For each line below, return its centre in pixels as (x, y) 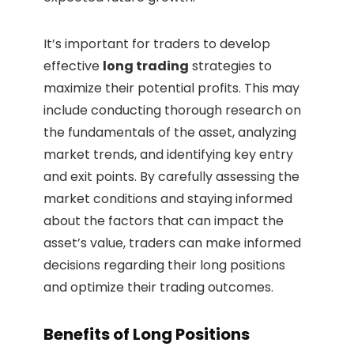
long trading (146, 66)
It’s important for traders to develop (157, 44)
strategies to (230, 66)
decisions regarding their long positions (164, 265)
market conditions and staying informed (168, 199)
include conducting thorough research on (172, 111)
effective (73, 66)
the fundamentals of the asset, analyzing (170, 133)
